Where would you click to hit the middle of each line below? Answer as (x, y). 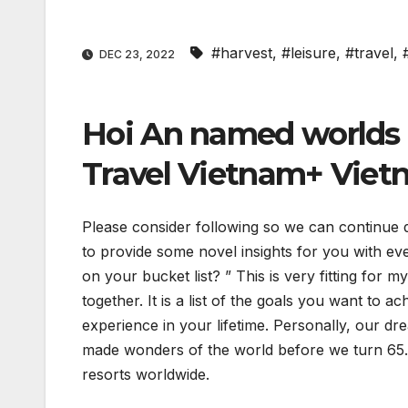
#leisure (309, 53)
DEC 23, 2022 (137, 55)
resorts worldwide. (146, 374)
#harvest (242, 53)
